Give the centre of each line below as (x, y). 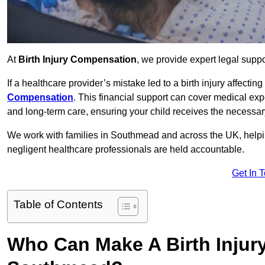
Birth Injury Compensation (77, 60)
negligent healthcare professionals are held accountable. (126, 150)
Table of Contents (58, 205)
